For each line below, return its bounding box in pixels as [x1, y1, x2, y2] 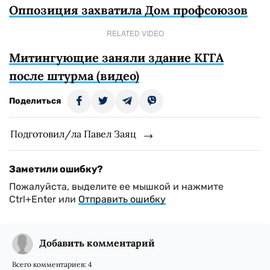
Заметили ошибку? [9, 163, 103, 175]
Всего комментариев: [12, 260, 88, 269]
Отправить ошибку [78, 193, 166, 205]
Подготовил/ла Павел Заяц [10, 128, 136, 140]
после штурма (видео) [9, 68, 139, 83]
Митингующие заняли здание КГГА [9, 50, 224, 65]
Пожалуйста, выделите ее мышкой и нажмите [9, 181, 224, 192]
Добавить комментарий [39, 237, 155, 249]
